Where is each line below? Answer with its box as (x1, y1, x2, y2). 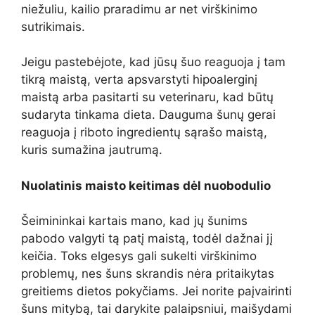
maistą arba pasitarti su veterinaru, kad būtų (21, 90, 274, 104)
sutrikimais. (21, 19, 85, 34)
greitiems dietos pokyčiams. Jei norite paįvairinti (21, 284, 292, 298)
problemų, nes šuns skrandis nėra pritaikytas (21, 266, 274, 281)
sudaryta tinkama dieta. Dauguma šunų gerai (21, 108, 276, 122)
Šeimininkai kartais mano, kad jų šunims (21, 214, 247, 228)
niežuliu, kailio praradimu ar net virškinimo (21, 1, 257, 16)
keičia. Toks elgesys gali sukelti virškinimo (21, 249, 257, 263)
